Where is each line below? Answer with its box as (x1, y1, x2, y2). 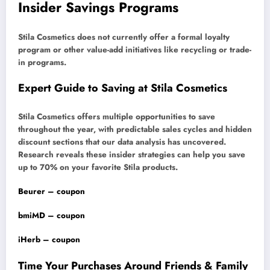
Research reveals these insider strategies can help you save (18, 148, 245, 160)
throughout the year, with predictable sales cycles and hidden (18, 123, 252, 135)
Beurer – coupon (18, 186, 85, 198)
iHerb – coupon (18, 234, 80, 246)
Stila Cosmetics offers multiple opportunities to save (18, 110, 215, 122)
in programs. (18, 57, 66, 69)
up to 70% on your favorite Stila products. (18, 161, 178, 173)
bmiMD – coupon (18, 210, 85, 222)
